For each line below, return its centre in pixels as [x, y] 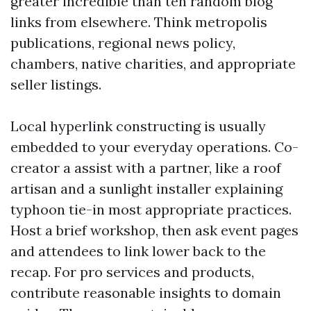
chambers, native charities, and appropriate [153, 64]
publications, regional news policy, [123, 43]
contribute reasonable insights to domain [146, 293]
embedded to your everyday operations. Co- [154, 147]
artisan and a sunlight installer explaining [146, 188]
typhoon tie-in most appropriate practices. [151, 209]
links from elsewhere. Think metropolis [139, 22]
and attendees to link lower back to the [138, 251]
